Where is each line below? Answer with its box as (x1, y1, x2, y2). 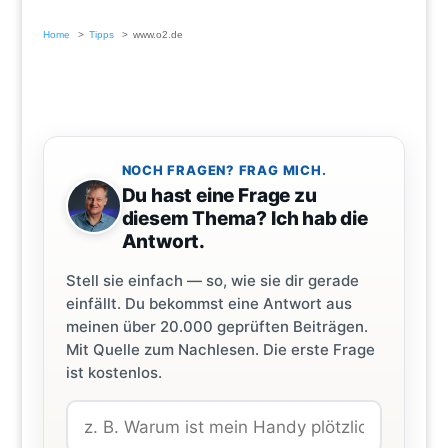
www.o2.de (132, 29, 183, 41)
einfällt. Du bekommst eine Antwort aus (65, 294, 352, 314)
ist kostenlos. (65, 363, 162, 383)
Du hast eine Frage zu (121, 184, 317, 208)
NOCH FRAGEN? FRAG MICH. (121, 162, 327, 179)
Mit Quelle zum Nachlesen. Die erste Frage (65, 340, 375, 360)
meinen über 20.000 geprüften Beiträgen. (65, 317, 368, 337)
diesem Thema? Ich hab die (121, 207, 368, 231)
